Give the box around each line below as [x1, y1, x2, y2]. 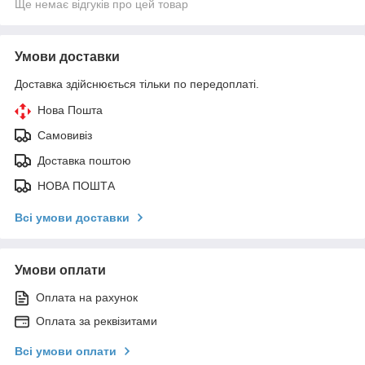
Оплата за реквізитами [36, 314, 157, 328]
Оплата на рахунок [36, 290, 138, 304]
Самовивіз [37, 128, 92, 142]
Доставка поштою [37, 153, 131, 167]
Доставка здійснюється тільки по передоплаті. [15, 77, 259, 90]
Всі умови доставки [15, 210, 130, 224]
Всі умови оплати [15, 344, 117, 358]
